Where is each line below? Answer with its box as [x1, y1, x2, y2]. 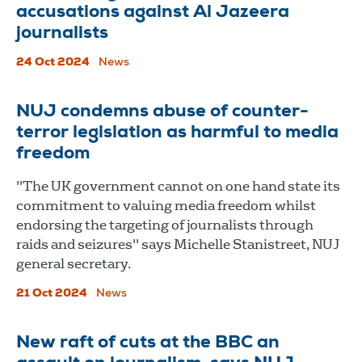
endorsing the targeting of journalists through [16, 216, 314, 234]
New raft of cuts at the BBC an [16, 334, 280, 352]
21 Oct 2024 [16, 288, 87, 300]
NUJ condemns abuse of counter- [16, 103, 309, 121]
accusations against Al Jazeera [16, 3, 289, 22]
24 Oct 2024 [16, 57, 90, 69]
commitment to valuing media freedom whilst [16, 196, 316, 214]
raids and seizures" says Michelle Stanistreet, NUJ [16, 235, 339, 253]
